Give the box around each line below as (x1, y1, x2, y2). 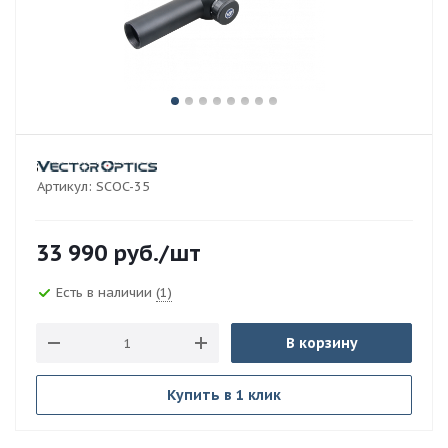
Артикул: (37, 178, 92, 195)
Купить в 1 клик (167, 386, 281, 404)
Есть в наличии (56, 283, 156, 301)
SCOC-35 (96, 178, 150, 195)
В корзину (285, 334, 358, 352)
